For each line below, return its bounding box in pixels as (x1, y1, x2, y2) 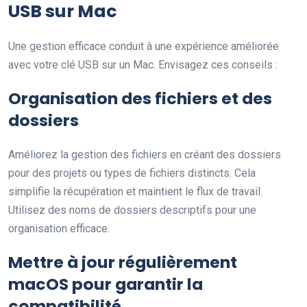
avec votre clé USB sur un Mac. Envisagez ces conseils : (8, 58, 278, 71)
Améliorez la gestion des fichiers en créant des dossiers (8, 148, 281, 161)
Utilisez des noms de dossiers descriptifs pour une (8, 204, 256, 217)
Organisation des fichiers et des (8, 87, 272, 110)
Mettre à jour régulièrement (8, 251, 237, 273)
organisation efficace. (8, 222, 110, 235)
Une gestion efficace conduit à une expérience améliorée (8, 40, 279, 53)
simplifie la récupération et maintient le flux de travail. (8, 185, 262, 198)
